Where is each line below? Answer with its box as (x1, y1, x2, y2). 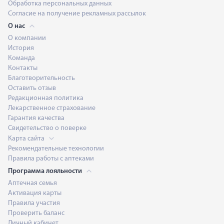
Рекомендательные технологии (8, 145, 104, 152)
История (8, 44, 34, 52)
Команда (8, 54, 35, 62)
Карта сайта (8, 135, 46, 142)
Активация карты (8, 189, 61, 197)
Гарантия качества (8, 114, 64, 122)
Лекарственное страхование (8, 104, 95, 112)
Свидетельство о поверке (8, 124, 86, 132)
